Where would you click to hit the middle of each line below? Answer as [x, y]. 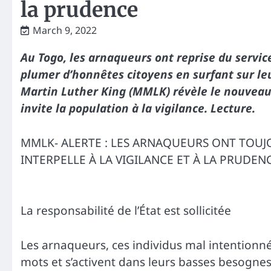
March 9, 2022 [65, 30]
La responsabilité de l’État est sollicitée [126, 211]
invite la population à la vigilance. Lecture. [138, 109]
